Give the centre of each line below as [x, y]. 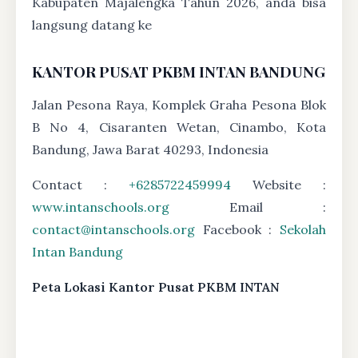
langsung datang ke [92, 24]
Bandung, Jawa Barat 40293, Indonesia [150, 149]
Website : [278, 184]
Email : [248, 207]
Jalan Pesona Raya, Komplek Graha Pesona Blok [179, 104]
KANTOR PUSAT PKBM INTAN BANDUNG [179, 71]
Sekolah [303, 229]
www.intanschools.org [101, 207]
